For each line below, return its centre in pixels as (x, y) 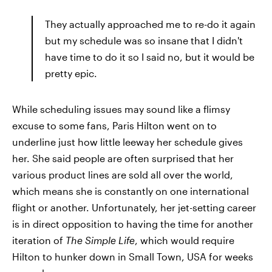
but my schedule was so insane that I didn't (144, 40)
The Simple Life (100, 240)
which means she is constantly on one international (131, 191)
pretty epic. (71, 73)
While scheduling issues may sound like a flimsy (121, 109)
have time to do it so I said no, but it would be (150, 57)
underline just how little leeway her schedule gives (127, 142)
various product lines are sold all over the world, (123, 175)
